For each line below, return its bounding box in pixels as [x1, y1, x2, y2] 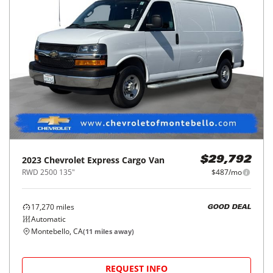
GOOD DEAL [207, 204, 251, 211]
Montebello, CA [31, 226, 83, 237]
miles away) [93, 227, 134, 236]
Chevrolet [44, 154, 85, 166]
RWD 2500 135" [22, 167, 75, 178]
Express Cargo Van [87, 154, 165, 166]
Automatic [31, 214, 66, 225]
